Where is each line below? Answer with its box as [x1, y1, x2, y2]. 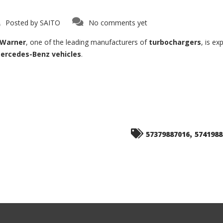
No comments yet [89, 18, 147, 27]
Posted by [5, 18, 38, 27]
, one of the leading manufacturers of [26, 37, 149, 47]
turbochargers [149, 37, 201, 47]
